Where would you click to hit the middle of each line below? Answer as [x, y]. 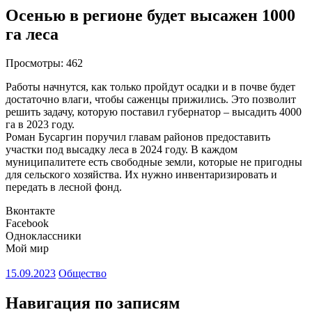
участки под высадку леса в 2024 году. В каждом [122, 150]
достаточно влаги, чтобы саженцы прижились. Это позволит [151, 100]
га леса [32, 34]
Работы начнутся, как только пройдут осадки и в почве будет [150, 87]
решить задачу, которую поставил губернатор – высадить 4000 [154, 112]
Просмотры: [34, 63]
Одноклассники [44, 236]
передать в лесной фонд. [64, 187]
